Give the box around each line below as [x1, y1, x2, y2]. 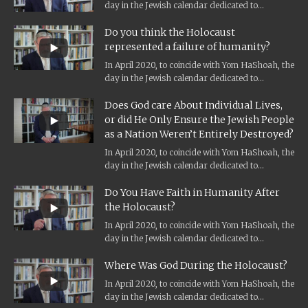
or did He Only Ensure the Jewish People [104, 113, 294, 126]
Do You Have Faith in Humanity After [104, 186, 280, 199]
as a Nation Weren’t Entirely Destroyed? [104, 128, 294, 141]
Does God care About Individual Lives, [104, 99, 283, 112]
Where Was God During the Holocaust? [104, 259, 287, 272]
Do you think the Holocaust [104, 26, 235, 39]
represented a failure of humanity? [104, 41, 270, 54]
